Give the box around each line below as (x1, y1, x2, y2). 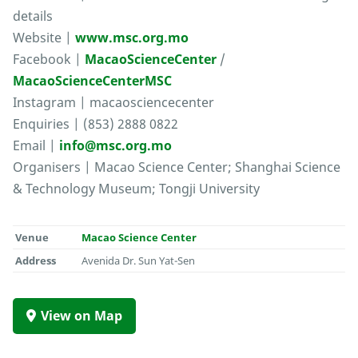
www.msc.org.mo (75, 29, 189, 47)
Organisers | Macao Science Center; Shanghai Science (13, 158, 340, 177)
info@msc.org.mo (59, 137, 172, 155)
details (13, 7, 53, 26)
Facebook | (13, 50, 85, 69)
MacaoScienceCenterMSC (13, 72, 172, 90)
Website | (13, 29, 75, 47)
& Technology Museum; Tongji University (13, 180, 260, 198)
